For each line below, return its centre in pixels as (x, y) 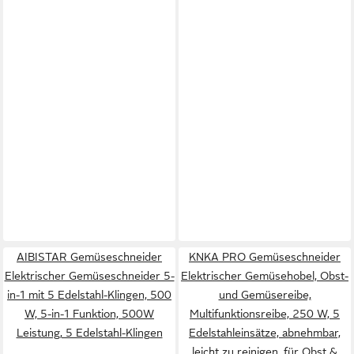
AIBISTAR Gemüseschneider (89, 257)
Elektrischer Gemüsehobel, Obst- (265, 276)
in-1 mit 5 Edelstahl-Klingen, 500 (89, 295)
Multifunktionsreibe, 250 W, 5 (265, 314)
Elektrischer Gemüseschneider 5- (89, 276)
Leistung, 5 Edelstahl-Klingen (89, 333)
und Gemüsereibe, (265, 295)
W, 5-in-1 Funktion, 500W (89, 314)
